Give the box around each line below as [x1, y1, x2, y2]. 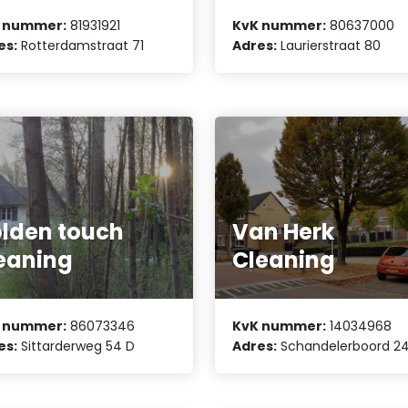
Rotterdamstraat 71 [17, 36, 145, 55]
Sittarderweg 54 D [17, 336, 136, 355]
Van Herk [232, 216, 335, 247]
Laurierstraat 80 [277, 36, 382, 55]
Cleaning [232, 244, 336, 275]
